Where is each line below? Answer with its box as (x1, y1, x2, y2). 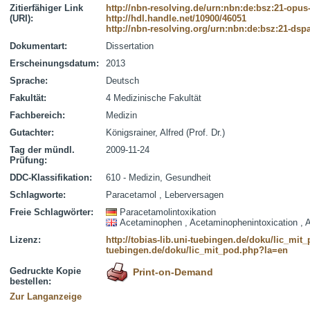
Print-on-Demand (133, 266, 213, 277)
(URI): (10, 13, 33, 24)
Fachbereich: (10, 110, 65, 120)
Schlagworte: (10, 190, 66, 200)
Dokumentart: (10, 41, 67, 51)
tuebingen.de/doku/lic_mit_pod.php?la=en (106, 245, 288, 255)
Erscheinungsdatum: (10, 58, 99, 69)
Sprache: (10, 75, 48, 86)
